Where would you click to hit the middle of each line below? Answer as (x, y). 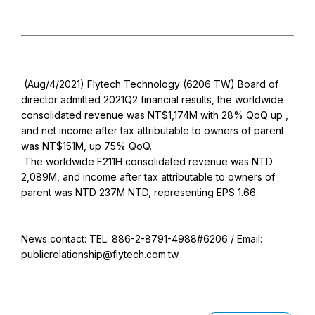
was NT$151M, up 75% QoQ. (86, 146)
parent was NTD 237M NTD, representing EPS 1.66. (140, 192)
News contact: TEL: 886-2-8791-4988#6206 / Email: (142, 238)
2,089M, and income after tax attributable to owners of (148, 176)
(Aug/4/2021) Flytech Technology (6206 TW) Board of (150, 84)
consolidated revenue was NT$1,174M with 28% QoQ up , (155, 115)
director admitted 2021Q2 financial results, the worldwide (152, 99)
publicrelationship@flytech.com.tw (100, 254)
